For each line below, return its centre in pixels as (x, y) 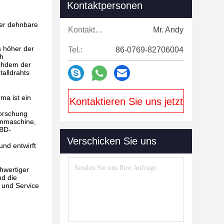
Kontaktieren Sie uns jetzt (126, 101)
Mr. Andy (168, 30)
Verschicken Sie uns (112, 141)
